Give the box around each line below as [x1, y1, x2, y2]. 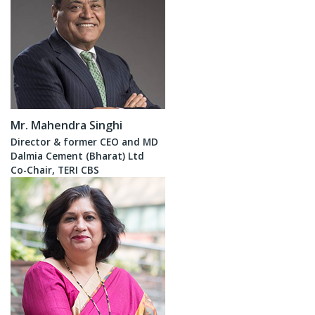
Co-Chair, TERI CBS [11, 162, 99, 176]
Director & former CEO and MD [11, 134, 158, 148]
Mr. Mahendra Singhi [11, 117, 122, 133]
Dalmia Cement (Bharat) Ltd [11, 148, 144, 162]
